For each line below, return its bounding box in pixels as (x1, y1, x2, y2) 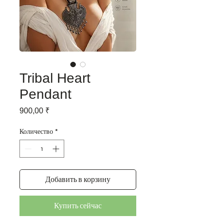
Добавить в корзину (45, 174, 110, 184)
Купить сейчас (54, 200, 102, 210)
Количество (19, 127, 53, 136)
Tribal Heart (19, 70, 91, 86)
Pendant (19, 86, 72, 102)
